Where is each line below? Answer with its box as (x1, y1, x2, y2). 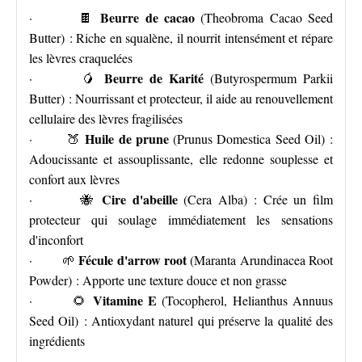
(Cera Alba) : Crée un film (177, 191, 333, 208)
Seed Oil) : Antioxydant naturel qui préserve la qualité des (29, 312, 333, 329)
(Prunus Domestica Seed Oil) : (168, 130, 333, 147)
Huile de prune (85, 129, 169, 148)
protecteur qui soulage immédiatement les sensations (29, 211, 333, 228)
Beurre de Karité (104, 69, 204, 87)
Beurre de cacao (100, 8, 195, 27)
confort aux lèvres (29, 170, 120, 187)
